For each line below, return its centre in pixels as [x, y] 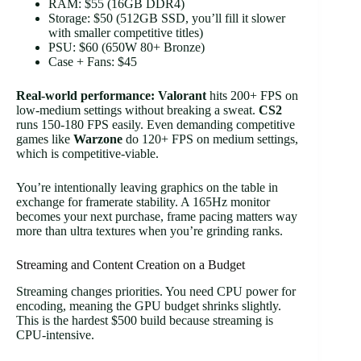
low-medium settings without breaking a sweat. [137, 110]
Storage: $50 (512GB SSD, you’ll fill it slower [167, 19]
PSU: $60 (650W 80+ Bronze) [127, 48]
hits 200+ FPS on [252, 96]
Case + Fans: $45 [93, 62]
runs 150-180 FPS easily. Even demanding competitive [156, 125]
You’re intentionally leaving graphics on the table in [147, 188]
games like [45, 139]
